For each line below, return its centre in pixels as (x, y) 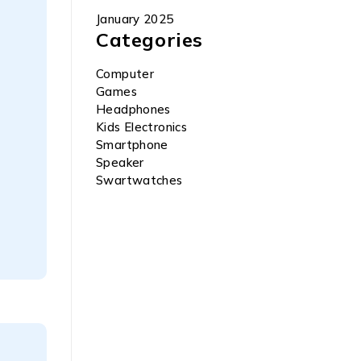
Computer (125, 74)
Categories (149, 39)
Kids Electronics (141, 127)
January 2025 (135, 19)
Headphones (133, 109)
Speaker (120, 162)
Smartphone (132, 145)
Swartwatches (139, 180)
